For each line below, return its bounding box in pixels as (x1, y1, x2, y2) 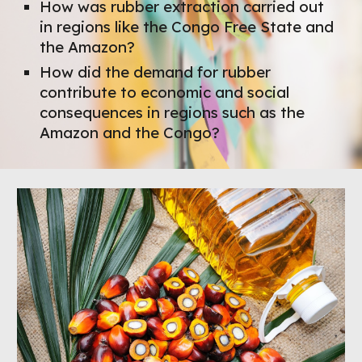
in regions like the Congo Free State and (40, 17, 335, 36)
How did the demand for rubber (40, 62, 271, 82)
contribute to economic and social (40, 82, 290, 102)
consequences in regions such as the (40, 103, 305, 122)
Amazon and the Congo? (40, 123, 221, 142)
